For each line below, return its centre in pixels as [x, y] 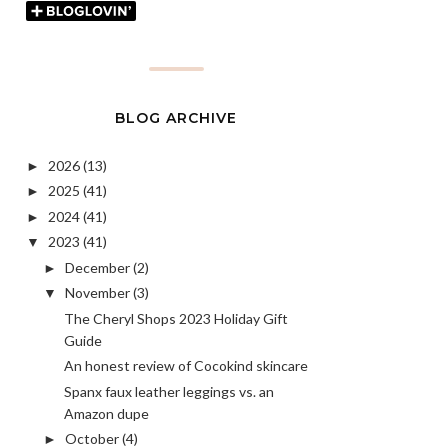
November [97, 293]
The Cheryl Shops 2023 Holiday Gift [175, 318]
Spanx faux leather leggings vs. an [168, 391]
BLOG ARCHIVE [176, 117]
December [97, 267]
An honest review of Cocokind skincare [185, 366]
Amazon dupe [106, 413]
